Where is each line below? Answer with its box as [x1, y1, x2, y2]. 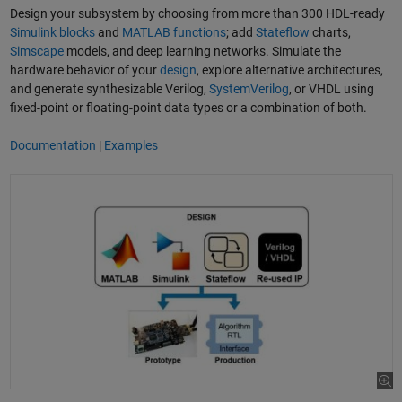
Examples [103, 137, 158, 153]
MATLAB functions [121, 24, 226, 39]
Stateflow [255, 24, 310, 39]
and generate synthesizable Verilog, [9, 81, 209, 96]
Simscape [9, 43, 64, 58]
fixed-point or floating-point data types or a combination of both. [9, 100, 367, 115]
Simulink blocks [9, 24, 95, 39]
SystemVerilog [208, 81, 289, 96]
